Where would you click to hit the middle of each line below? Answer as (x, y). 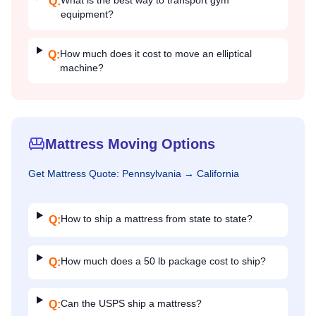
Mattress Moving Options (130, 144)
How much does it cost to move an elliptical (156, 54)
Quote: (104, 174)
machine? (82, 68)
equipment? (87, 14)
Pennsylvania (152, 174)
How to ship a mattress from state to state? (156, 219)
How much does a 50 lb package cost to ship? (163, 261)
